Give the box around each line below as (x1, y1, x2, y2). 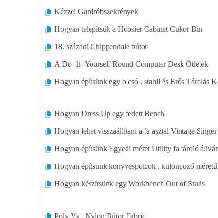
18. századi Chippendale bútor (54, 42, 147, 51)
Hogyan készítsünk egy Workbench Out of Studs (54, 180, 205, 188)
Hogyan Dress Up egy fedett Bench (54, 109, 164, 118)
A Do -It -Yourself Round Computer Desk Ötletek (54, 60, 208, 68)
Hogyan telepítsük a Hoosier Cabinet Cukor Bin (54, 25, 202, 33)
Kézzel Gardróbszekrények (54, 7, 138, 16)
